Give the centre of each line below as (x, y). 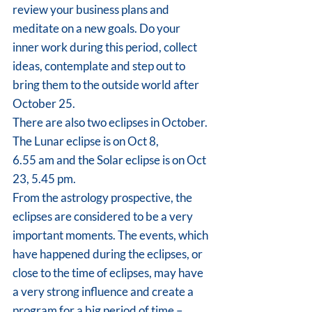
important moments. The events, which (111, 235)
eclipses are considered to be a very (104, 216)
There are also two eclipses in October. (111, 122)
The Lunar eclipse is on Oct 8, (86, 141)
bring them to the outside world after (107, 85)
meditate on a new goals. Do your (97, 28)
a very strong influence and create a (104, 291)
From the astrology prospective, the (103, 197)
